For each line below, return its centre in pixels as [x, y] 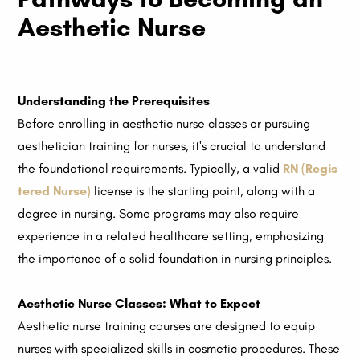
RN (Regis [311, 169]
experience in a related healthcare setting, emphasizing [171, 236]
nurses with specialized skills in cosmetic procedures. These [179, 349]
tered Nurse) [55, 191]
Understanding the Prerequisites [114, 101]
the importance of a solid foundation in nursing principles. [175, 259]
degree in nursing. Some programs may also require [159, 214]
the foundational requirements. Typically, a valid [151, 169]
